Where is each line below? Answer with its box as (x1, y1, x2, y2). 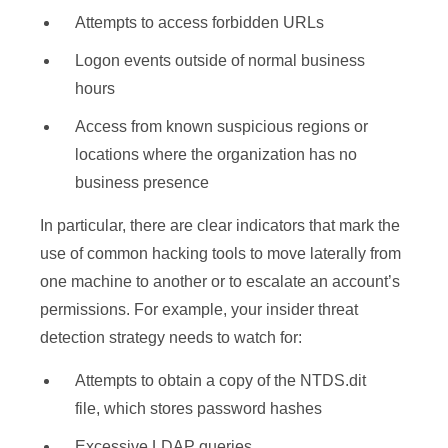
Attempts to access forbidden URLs (75, 14, 324, 32)
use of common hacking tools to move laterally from (40, 245, 401, 263)
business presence (75, 174, 209, 192)
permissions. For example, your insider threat (40, 301, 358, 319)
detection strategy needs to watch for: (40, 329, 302, 347)
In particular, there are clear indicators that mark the (40, 217, 400, 235)
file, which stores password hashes (75, 400, 322, 418)
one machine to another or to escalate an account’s (40, 273, 400, 291)
